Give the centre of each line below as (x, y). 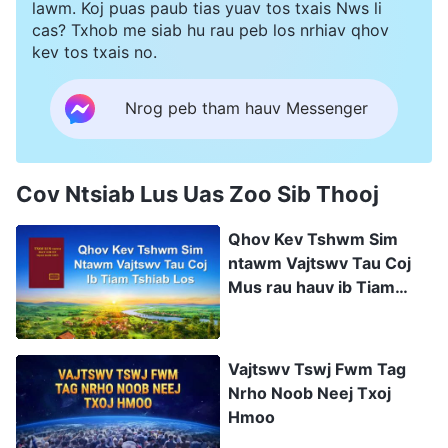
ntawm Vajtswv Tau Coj (319, 262)
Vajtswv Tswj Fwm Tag (317, 369)
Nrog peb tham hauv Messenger (246, 108)
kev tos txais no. (94, 51)
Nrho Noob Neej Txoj (309, 393)
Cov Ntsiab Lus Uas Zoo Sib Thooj (197, 193)
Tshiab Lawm (279, 310)
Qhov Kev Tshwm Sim (313, 238)
